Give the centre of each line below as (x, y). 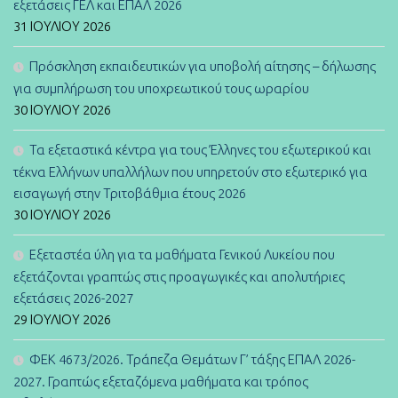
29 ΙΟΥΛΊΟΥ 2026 (62, 319)
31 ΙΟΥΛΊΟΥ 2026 (62, 26)
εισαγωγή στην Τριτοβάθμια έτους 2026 (130, 193)
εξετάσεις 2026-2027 (73, 298)
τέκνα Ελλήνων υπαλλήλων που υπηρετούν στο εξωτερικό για (191, 171)
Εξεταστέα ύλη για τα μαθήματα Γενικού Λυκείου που (182, 254)
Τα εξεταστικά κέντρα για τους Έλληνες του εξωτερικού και (200, 149)
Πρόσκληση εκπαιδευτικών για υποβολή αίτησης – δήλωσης (203, 66)
